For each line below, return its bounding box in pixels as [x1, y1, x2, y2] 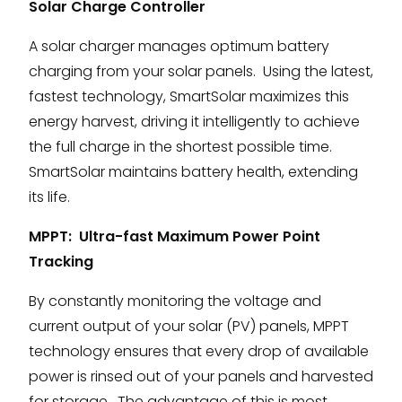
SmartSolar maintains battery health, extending [29, 161, 358, 182]
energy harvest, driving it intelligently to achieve [29, 110, 360, 132]
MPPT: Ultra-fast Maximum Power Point [29, 225, 320, 247]
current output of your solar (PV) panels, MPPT [29, 315, 349, 336]
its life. [29, 186, 70, 207]
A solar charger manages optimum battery [29, 35, 329, 57]
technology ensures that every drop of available [29, 340, 369, 362]
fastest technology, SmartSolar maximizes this [29, 85, 349, 107]
